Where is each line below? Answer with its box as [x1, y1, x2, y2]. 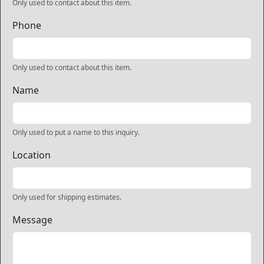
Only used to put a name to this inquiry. [12, 127, 140, 137]
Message [12, 213, 52, 226]
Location [12, 148, 51, 161]
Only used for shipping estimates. [12, 192, 121, 202]
